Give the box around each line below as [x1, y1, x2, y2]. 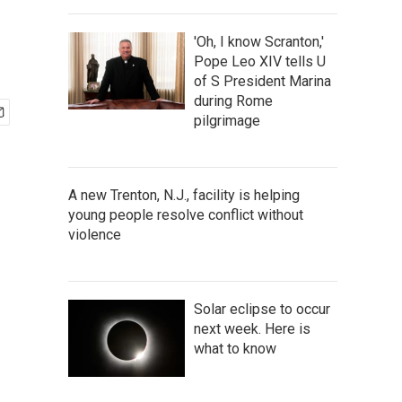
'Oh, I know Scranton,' [194, 33, 324, 50]
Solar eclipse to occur [194, 301, 330, 318]
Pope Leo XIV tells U [194, 53, 326, 70]
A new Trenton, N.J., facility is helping [68, 187, 300, 204]
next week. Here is [194, 320, 310, 337]
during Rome [194, 92, 273, 109]
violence [68, 226, 121, 243]
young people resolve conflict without [68, 206, 303, 223]
